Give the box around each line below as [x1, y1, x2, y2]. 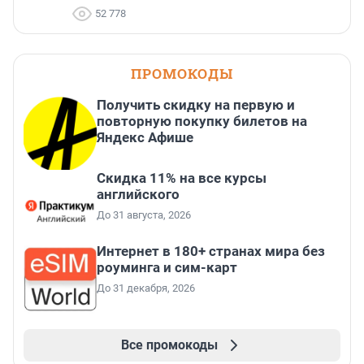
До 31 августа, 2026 [97, 209, 191, 222]
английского [97, 186, 180, 203]
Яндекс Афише [97, 129, 193, 146]
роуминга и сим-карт [97, 259, 237, 276]
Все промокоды [120, 337, 218, 353]
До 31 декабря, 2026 [97, 282, 195, 295]
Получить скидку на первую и [97, 97, 295, 114]
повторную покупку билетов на [97, 113, 307, 130]
